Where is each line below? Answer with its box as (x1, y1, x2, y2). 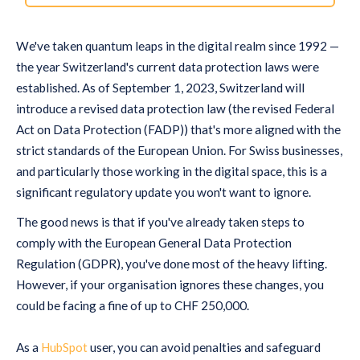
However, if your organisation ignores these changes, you (16, 277, 324, 292)
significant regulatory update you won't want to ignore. (16, 184, 313, 199)
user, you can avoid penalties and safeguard (90, 340, 321, 355)
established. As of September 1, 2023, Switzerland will (16, 80, 305, 95)
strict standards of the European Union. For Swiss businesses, (16, 142, 342, 157)
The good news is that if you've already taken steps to (16, 215, 305, 230)
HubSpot (41, 340, 90, 355)
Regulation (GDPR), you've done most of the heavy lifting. (16, 256, 327, 272)
